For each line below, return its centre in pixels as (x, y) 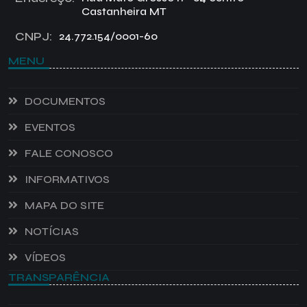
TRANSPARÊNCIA (59, 277)
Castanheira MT (124, 11)
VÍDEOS (45, 257)
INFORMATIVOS (67, 179)
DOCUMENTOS (65, 101)
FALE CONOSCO (69, 153)
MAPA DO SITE (64, 205)
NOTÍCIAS (52, 231)
